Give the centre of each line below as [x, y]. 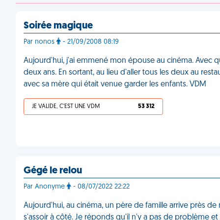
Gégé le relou [53, 171]
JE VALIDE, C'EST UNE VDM [66, 107]
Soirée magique [58, 26]
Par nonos [40, 42]
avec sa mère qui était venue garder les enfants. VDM [115, 84]
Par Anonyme [45, 187]
